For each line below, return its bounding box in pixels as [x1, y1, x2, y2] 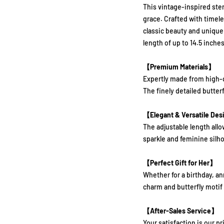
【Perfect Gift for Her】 [142, 158, 216, 167]
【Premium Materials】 [142, 62, 215, 71]
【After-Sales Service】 [142, 206, 218, 215]
